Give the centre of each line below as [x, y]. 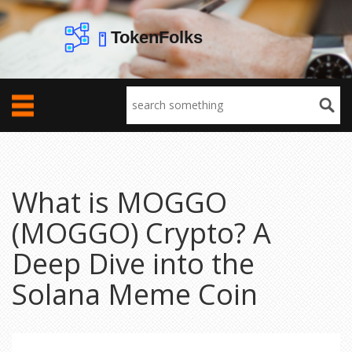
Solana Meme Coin [135, 294]
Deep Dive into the [133, 264]
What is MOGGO [119, 202]
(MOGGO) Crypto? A [141, 233]
